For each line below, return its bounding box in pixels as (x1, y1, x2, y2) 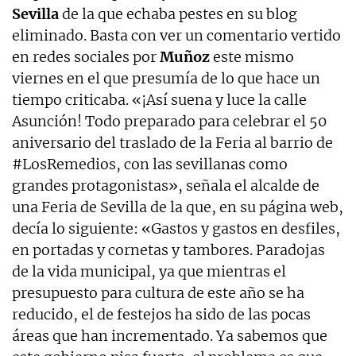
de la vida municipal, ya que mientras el (12, 262, 286, 281)
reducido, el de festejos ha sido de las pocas (12, 305, 311, 324)
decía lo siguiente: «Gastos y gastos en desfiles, (12, 219, 340, 238)
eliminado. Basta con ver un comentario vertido (12, 26, 341, 45)
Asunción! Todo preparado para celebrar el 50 (12, 112, 327, 131)
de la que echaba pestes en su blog (59, 5, 297, 24)
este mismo (210, 48, 294, 67)
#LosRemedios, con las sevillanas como (12, 155, 288, 174)
